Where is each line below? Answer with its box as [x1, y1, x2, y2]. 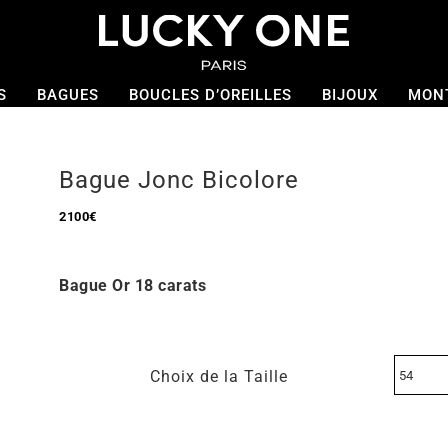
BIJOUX [321, 86, 378, 104]
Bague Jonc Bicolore [59, 166, 299, 194]
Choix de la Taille [149, 367, 288, 386]
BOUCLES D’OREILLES [128, 86, 292, 104]
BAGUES [36, 86, 99, 104]
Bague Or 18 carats [59, 276, 206, 295]
